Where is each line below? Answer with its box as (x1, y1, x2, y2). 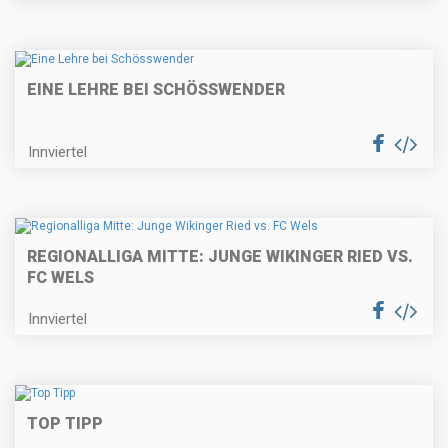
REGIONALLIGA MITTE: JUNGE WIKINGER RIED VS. (27, 247, 413, 267)
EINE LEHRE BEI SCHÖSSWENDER (27, 79, 285, 99)
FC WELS (27, 268, 94, 288)
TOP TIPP (27, 414, 103, 434)
